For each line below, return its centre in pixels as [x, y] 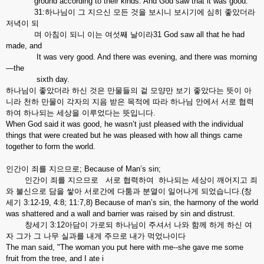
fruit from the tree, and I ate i [55, 258]
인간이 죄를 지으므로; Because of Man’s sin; [83, 169]
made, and [24, 46]
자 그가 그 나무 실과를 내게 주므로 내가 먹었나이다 [96, 236]
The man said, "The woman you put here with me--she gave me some [125, 247]
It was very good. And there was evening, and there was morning [131, 57]
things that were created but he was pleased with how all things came [124, 135]
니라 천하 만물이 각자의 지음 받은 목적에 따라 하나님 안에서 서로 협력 [130, 102]
